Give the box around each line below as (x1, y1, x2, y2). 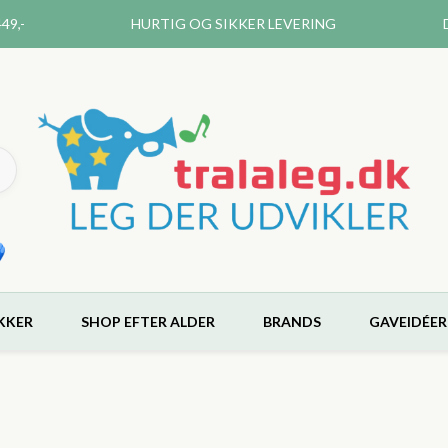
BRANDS (262, 313, 321, 331)
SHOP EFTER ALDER (80, 313, 215, 331)
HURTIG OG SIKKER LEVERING (131, 15, 336, 32)
